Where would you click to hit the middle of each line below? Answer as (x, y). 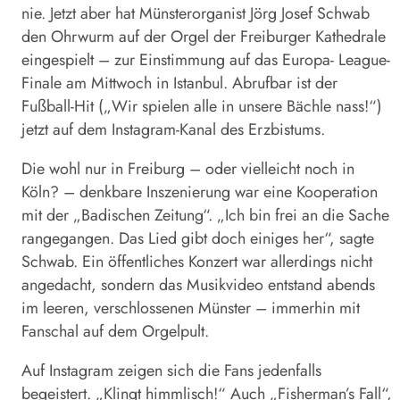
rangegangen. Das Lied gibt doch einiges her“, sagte (198, 238)
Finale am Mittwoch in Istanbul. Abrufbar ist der (179, 83)
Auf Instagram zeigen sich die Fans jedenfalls (171, 370)
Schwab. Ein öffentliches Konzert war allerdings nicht (197, 261)
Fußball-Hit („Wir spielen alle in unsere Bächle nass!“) (202, 106)
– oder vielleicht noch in (270, 168)
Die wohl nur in (75, 168)
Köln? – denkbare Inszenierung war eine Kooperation (200, 192)
